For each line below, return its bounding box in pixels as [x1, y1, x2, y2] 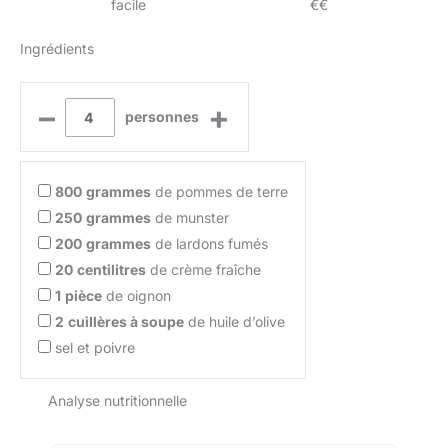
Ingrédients [20, 40, 94, 58]
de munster [151, 209, 229, 227]
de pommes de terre [151, 183, 288, 201]
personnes [124, 108, 199, 126]
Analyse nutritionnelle [48, 392, 187, 410]
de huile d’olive [184, 313, 285, 331]
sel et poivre [55, 339, 135, 357]
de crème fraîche [146, 261, 261, 279]
